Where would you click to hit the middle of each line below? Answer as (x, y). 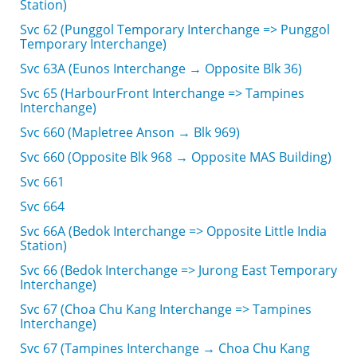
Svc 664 (42, 206)
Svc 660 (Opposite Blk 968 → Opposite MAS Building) (176, 157)
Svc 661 (42, 182)
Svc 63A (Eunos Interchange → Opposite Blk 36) (161, 69)
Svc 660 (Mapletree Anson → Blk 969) (130, 132)
